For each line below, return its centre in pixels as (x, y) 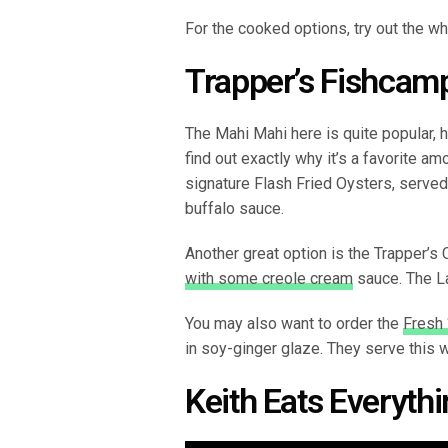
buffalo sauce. (234, 208)
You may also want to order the (294, 323)
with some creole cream (269, 278)
